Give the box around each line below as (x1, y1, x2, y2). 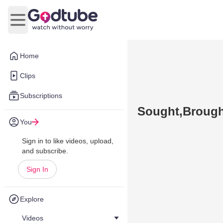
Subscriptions (20, 92, 62, 100)
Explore (20, 195, 44, 203)
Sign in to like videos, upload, (22, 137, 113, 145)
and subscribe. (22, 147, 68, 155)
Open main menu (17, 20, 78, 29)
